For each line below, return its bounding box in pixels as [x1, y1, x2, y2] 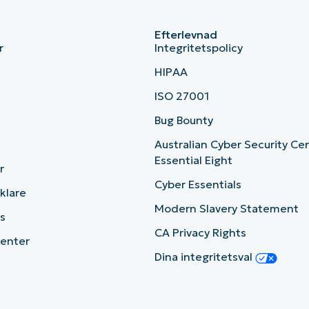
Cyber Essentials [154, 177, 241, 192]
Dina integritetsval [154, 250, 255, 264]
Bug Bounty [154, 113, 213, 128]
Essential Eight [154, 153, 232, 168]
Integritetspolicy [154, 41, 243, 55]
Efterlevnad [154, 28, 217, 42]
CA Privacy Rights [154, 226, 246, 240]
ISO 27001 [154, 89, 209, 103]
